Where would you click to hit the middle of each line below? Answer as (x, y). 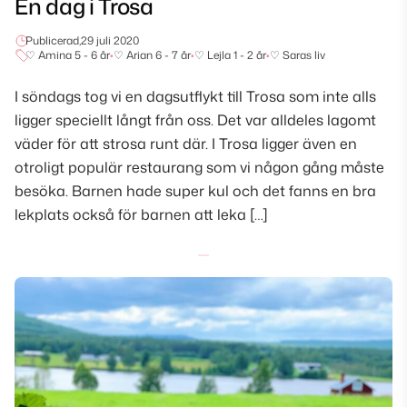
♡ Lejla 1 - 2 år (230, 55)
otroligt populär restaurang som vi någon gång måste (199, 168)
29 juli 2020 (110, 41)
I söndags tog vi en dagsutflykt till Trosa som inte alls (195, 97)
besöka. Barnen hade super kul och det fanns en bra (195, 191)
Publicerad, (53, 41)
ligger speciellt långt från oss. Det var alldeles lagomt (195, 120)
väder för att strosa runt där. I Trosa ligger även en (186, 144)
